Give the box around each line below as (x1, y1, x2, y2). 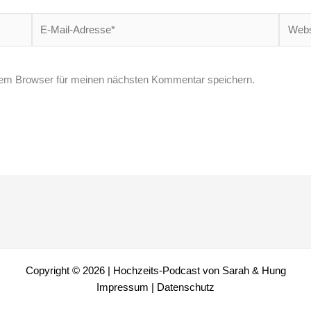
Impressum (96, 281, 149, 293)
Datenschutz (157, 281, 215, 293)
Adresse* (31, 47, 74, 60)
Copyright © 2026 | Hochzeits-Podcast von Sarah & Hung (25, 264, 286, 276)
